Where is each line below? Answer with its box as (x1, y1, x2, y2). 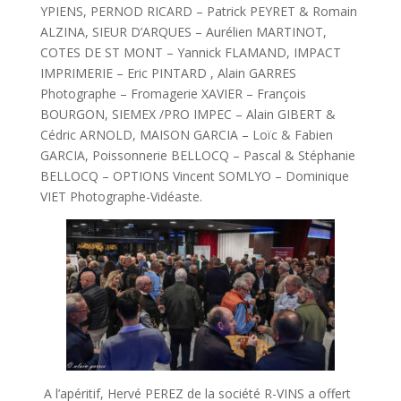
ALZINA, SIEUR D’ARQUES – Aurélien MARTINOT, (39, 22, 327, 40)
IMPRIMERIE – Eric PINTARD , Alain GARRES (39, 64, 296, 81)
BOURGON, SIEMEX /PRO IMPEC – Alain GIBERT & (39, 105, 336, 123)
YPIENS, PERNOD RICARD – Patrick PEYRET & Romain (39, 2, 357, 20)
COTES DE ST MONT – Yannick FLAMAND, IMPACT (39, 43, 341, 61)
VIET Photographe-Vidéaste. (39, 187, 202, 205)
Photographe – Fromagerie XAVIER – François (39, 84, 306, 102)
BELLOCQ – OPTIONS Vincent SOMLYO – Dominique (39, 166, 349, 184)
